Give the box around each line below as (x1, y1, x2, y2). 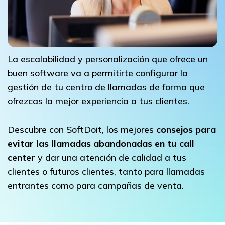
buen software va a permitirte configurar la (8, 67, 188, 79)
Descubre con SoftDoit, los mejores (8, 123, 156, 135)
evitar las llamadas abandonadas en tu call (8, 137, 194, 149)
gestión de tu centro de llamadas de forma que (8, 81, 205, 93)
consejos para (156, 123, 216, 135)
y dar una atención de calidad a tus (35, 151, 186, 163)
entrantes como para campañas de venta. (8, 179, 184, 191)
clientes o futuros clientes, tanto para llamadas (8, 165, 205, 177)
